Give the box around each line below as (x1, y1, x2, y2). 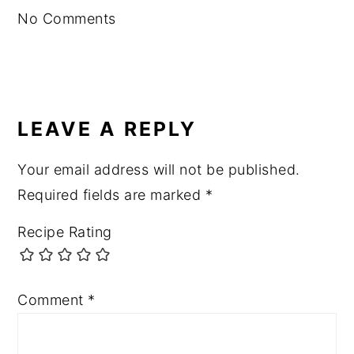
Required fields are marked (17, 186, 205, 203)
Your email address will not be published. (17, 160, 300, 178)
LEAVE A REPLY (17, 116, 198, 141)
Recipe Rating (17, 223, 112, 240)
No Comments (17, 9, 116, 27)
